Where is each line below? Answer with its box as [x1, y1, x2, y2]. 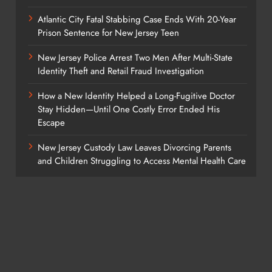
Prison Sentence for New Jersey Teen [37, 25, 179, 39]
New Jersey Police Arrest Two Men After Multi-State [37, 50, 233, 64]
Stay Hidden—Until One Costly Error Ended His [37, 102, 220, 116]
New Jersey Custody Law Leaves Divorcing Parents [37, 140, 231, 154]
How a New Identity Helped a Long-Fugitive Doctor [37, 89, 235, 103]
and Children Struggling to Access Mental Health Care [37, 154, 246, 168]
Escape [37, 115, 65, 129]
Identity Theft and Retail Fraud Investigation [37, 64, 204, 78]
